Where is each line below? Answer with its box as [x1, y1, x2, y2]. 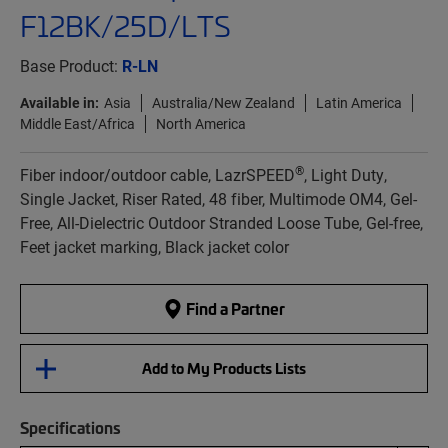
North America [156, 114, 246, 134]
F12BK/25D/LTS [20, 6, 231, 46]
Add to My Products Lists [142, 358, 306, 379]
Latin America [316, 93, 402, 113]
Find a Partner [183, 297, 285, 320]
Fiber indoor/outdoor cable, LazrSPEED [20, 164, 295, 186]
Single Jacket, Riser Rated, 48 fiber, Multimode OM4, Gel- [20, 188, 417, 210]
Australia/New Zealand [152, 93, 295, 113]
